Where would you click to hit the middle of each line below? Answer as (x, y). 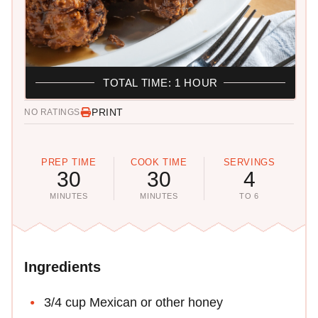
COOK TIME (159, 162)
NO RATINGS (52, 112)
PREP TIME (69, 162)
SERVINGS (249, 162)
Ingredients (62, 267)
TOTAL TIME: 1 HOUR (160, 82)
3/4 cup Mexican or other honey (133, 302)
